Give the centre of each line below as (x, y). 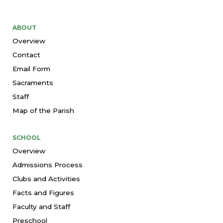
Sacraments (33, 82)
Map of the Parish (43, 110)
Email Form (31, 68)
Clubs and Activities (46, 178)
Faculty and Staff (41, 206)
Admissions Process (48, 165)
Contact (26, 55)
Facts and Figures (43, 192)
